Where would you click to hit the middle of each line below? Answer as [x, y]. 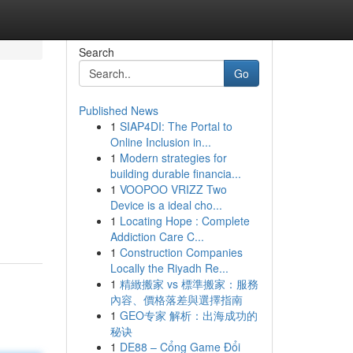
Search [96, 52]
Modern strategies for [173, 158]
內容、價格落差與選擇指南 [176, 299]
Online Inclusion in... [160, 142]
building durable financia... [175, 173]
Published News [118, 110]
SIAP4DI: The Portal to [176, 126]
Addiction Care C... [157, 236]
